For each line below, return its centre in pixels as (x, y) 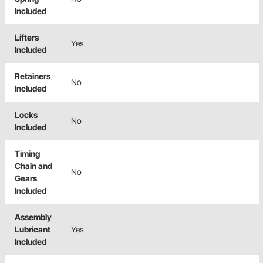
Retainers (33, 76)
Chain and (33, 166)
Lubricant (33, 230)
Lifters (27, 38)
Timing (27, 154)
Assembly (33, 217)
